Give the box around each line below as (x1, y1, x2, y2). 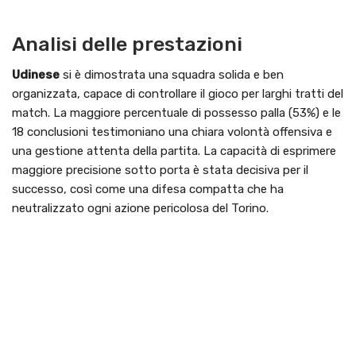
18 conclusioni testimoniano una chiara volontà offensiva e (12, 125, 332, 140)
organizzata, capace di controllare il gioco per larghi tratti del (12, 87, 343, 102)
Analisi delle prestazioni (12, 33, 242, 56)
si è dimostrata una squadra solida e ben (60, 68, 284, 83)
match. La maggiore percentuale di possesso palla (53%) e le (12, 106, 341, 121)
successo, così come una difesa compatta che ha (12, 182, 284, 197)
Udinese (12, 68, 60, 83)
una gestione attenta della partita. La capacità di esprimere (12, 144, 336, 159)
